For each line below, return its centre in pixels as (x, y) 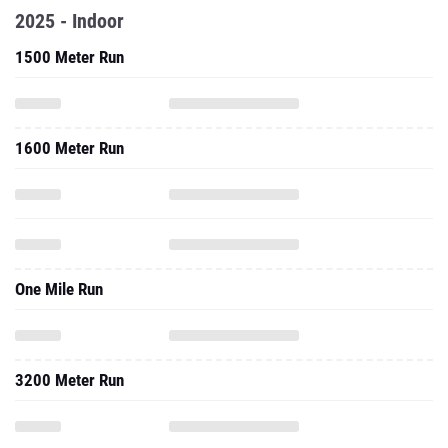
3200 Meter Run (69, 380)
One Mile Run (59, 289)
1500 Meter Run (69, 57)
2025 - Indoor (69, 21)
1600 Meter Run (69, 148)
